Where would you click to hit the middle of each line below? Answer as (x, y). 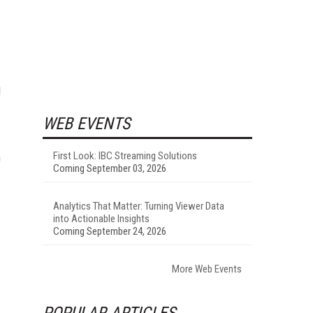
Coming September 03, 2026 (110, 168)
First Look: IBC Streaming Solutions (125, 155)
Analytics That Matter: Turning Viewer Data (139, 206)
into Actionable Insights (101, 218)
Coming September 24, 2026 (110, 231)
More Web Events (207, 269)
